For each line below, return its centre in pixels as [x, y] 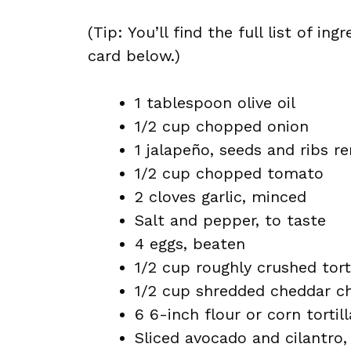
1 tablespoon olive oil [215, 103]
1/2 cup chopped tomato [229, 173]
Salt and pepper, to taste [230, 220]
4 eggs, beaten [190, 244]
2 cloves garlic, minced [221, 197]
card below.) [134, 56]
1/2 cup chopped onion [222, 126]
